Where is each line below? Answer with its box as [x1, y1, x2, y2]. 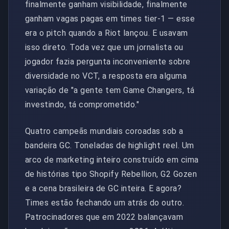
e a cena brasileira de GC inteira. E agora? [25, 184, 182, 194]
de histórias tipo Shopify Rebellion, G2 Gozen [25, 169, 197, 179]
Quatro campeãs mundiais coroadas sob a [25, 126, 184, 136]
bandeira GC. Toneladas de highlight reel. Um [25, 141, 194, 151]
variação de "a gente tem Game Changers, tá [25, 85, 195, 96]
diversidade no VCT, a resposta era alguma [25, 71, 187, 81]
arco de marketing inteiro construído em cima [25, 155, 199, 165]
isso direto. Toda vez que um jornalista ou [25, 42, 184, 53]
